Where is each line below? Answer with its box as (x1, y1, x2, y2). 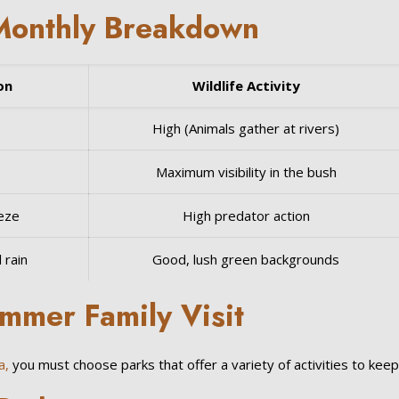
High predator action (182, 207, 310, 224)
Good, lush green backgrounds (152, 250, 340, 268)
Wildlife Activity (191, 77, 300, 94)
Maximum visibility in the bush (155, 163, 337, 181)
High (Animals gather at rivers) (152, 119, 340, 137)
